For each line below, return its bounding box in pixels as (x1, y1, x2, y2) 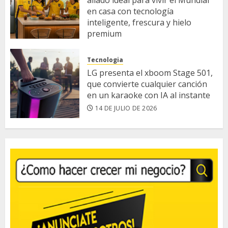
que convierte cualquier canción (87, 78, 207, 90)
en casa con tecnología (87, 5, 174, 17)
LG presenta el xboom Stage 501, (87, 67, 213, 79)
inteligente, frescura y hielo (87, 16, 191, 28)
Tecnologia (87, 55, 123, 65)
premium (87, 27, 122, 39)
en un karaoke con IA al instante (87, 90, 210, 101)
